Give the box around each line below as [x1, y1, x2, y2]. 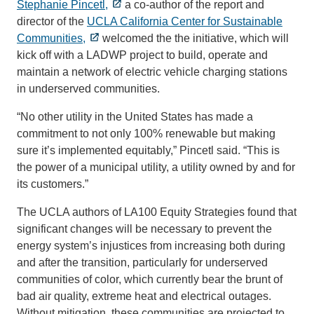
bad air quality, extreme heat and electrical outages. [17, 289, 271, 302]
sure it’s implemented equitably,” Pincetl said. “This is [17, 144, 280, 156]
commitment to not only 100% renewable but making [17, 127, 275, 139]
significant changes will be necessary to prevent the [17, 222, 272, 235]
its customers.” [17, 177, 88, 190]
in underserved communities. [17, 82, 160, 95]
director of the [17, 15, 87, 27]
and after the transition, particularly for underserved [17, 256, 268, 268]
